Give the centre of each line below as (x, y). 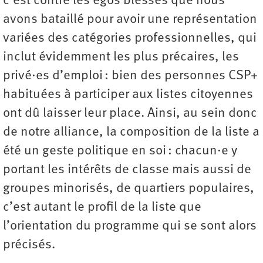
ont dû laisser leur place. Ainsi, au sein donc (130, 114)
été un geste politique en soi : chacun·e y (120, 151)
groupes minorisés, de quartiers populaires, (129, 189)
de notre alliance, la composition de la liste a (131, 132)
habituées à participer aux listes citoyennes (128, 95)
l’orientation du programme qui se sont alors (130, 226)
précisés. (29, 245)
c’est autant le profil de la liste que (102, 208)
